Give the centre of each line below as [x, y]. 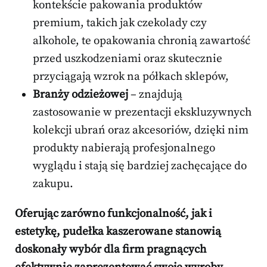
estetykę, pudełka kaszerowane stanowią [118, 232]
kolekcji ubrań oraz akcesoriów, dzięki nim [141, 131]
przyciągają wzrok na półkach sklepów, [131, 77]
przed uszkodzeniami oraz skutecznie [128, 59]
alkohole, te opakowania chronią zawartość [142, 41]
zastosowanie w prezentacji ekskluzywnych [142, 113]
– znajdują [155, 95]
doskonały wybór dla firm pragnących [111, 250]
